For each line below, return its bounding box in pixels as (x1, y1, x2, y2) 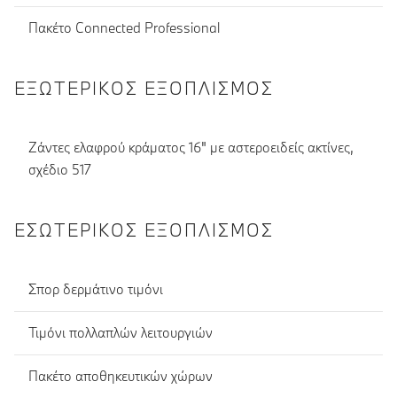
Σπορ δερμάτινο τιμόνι (28, 280, 163, 299)
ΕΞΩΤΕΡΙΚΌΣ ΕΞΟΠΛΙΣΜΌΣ (14, 76, 274, 99)
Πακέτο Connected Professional (28, 19, 220, 37)
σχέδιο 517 (28, 160, 91, 179)
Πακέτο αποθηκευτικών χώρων (28, 367, 213, 385)
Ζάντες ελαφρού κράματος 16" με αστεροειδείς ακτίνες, (28, 138, 354, 157)
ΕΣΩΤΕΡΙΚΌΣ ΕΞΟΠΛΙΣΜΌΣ (14, 218, 274, 241)
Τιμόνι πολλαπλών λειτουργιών (28, 323, 213, 342)
